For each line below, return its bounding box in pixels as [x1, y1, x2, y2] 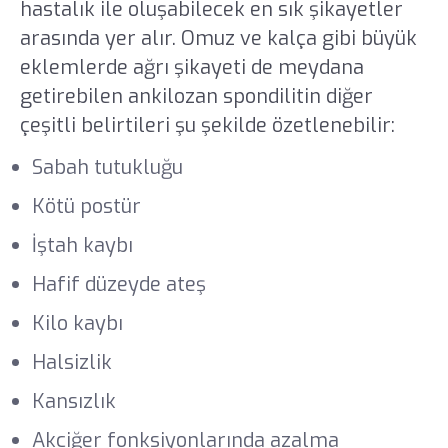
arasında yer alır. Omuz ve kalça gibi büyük [19, 24, 417, 52]
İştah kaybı [31, 232, 133, 260]
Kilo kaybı [31, 310, 123, 338]
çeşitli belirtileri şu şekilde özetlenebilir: [19, 111, 395, 139]
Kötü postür [31, 193, 141, 221]
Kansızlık [31, 387, 116, 415]
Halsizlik [31, 349, 112, 376]
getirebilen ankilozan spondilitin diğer [19, 82, 373, 110]
